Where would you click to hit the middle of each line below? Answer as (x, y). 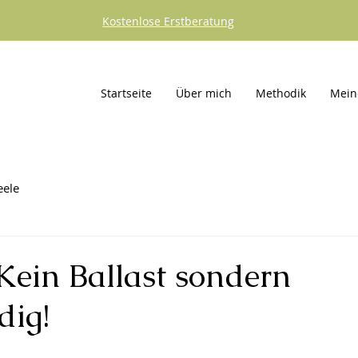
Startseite (126, 93)
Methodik (281, 93)
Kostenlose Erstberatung (169, 21)
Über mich (204, 93)
